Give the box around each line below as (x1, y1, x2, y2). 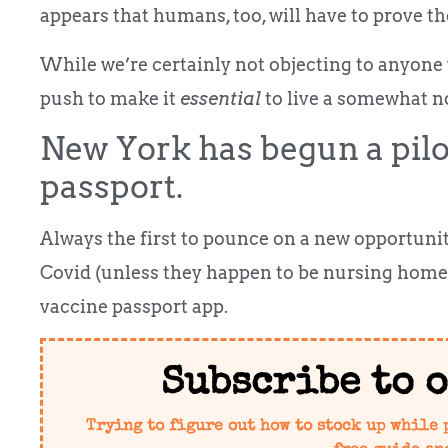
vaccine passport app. (40, 295, 228, 317)
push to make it (40, 87, 180, 109)
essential (180, 87, 261, 109)
